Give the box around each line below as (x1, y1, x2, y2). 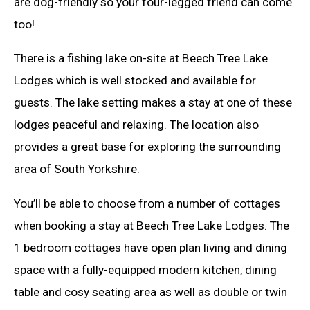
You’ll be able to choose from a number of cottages (14, 196, 280, 210)
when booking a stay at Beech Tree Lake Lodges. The (14, 218, 289, 232)
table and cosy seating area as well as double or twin (14, 284, 287, 299)
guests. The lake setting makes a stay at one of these (14, 95, 292, 110)
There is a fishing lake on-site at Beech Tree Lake (14, 51, 268, 66)
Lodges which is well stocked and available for (14, 73, 256, 88)
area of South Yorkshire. (14, 162, 143, 176)
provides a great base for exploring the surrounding (14, 140, 281, 154)
